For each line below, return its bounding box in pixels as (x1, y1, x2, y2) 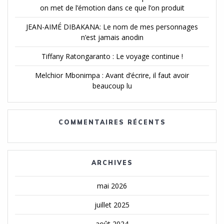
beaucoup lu (92, 80, 132, 90)
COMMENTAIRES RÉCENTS (58, 118, 166, 126)
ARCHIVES (91, 158, 133, 166)
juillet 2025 (94, 199, 129, 209)
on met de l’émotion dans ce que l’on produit (39, 2, 184, 12)
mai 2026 (97, 180, 127, 190)
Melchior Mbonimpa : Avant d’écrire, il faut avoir (35, 70, 189, 80)
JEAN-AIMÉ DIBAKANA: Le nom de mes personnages (26, 21, 198, 31)
